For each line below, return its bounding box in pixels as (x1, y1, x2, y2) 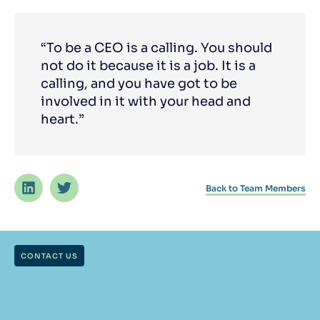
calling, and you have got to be (40, 75, 237, 91)
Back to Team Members (206, 183, 306, 194)
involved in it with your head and (40, 93, 251, 109)
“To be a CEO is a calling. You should (40, 39, 272, 56)
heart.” (40, 111, 84, 127)
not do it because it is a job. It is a (40, 57, 256, 74)
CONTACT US (21, 251, 78, 261)
